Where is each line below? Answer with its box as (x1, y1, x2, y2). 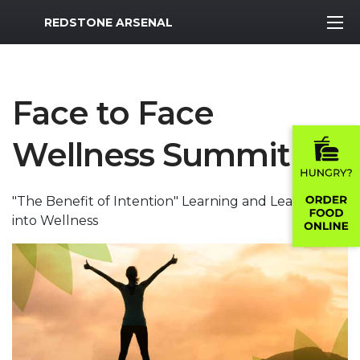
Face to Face (12, 93, 214, 133)
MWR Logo (11, 10, 83, 27)
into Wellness (12, 213, 98, 228)
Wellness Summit (12, 135, 290, 174)
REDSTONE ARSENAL (44, 14, 173, 30)
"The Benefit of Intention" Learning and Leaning (12, 194, 321, 209)
